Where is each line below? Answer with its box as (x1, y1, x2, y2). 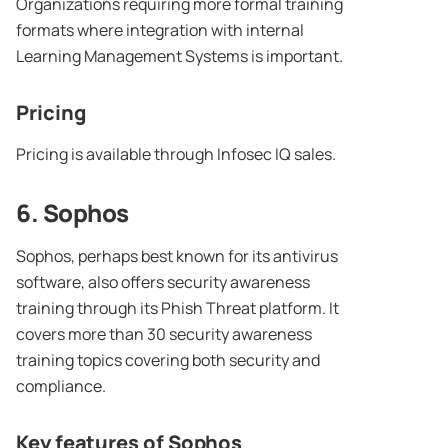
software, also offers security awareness (16, 271, 310, 294)
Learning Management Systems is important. (16, 45, 343, 68)
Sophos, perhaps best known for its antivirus (16, 245, 338, 268)
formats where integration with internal (16, 19, 304, 42)
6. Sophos (16, 196, 129, 230)
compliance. (16, 375, 109, 398)
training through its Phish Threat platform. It (16, 297, 339, 320)
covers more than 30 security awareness (16, 323, 312, 346)
